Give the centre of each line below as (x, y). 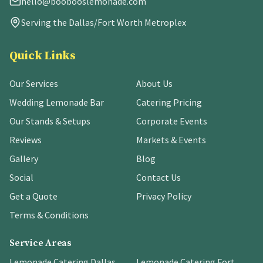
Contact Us (159, 177)
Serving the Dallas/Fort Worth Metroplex (104, 22)
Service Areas (41, 243)
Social (21, 177)
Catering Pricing (169, 102)
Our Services (34, 83)
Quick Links (43, 56)
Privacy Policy (164, 196)
